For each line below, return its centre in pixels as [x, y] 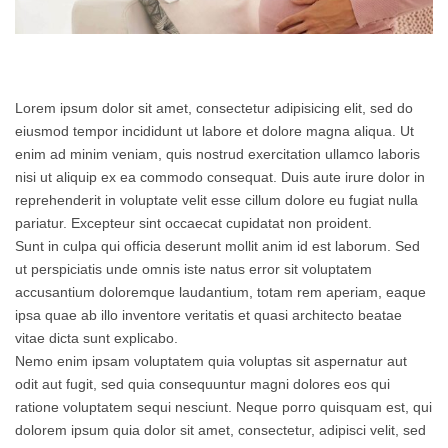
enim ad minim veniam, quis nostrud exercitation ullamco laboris [217, 154]
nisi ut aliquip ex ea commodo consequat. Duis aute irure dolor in [220, 177]
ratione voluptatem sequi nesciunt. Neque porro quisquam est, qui [223, 407]
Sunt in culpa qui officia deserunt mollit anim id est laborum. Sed [217, 246]
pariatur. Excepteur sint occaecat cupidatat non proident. [193, 223]
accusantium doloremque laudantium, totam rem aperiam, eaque [220, 292]
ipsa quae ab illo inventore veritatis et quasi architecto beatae [208, 315]
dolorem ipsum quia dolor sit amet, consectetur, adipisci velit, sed [220, 430]
